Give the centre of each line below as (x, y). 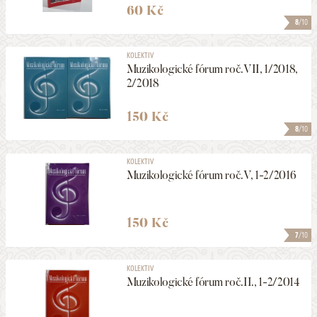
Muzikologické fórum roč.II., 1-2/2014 (213, 282)
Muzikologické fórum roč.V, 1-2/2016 (211, 175)
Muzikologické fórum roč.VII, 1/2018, (212, 69)
